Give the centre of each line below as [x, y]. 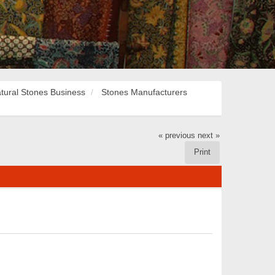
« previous [177, 135]
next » [209, 135]
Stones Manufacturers [144, 92]
